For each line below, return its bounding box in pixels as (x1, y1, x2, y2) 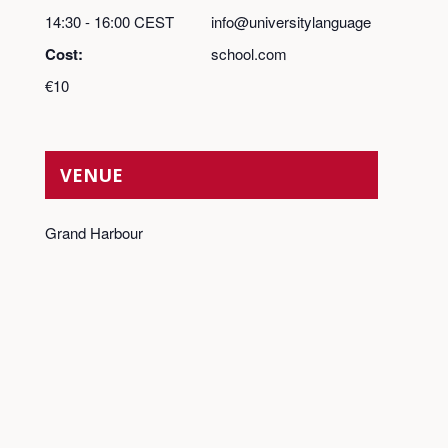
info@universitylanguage (211, 11, 372, 33)
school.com (211, 43, 288, 65)
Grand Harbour (44, 222, 143, 244)
